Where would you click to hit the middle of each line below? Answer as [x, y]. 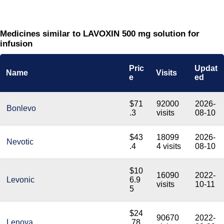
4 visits [169, 146]
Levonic [20, 180]
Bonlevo [21, 108]
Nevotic [20, 142]
